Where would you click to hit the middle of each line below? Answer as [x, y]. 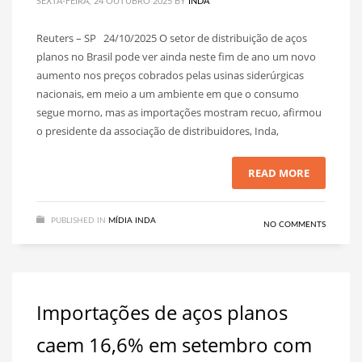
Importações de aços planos [162, 312]
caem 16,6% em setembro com [174, 345]
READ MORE [279, 173]
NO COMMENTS [295, 225]
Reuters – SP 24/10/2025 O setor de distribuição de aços [172, 38]
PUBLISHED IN [78, 221]
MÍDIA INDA [132, 221]
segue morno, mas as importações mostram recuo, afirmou [179, 112]
